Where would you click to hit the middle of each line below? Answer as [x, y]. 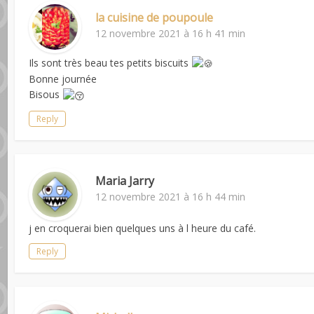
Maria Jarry [125, 180]
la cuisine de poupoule [155, 17]
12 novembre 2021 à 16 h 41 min [171, 33]
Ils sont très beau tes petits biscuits [110, 62]
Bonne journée [63, 79]
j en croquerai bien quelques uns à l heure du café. [143, 228]
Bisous [46, 95]
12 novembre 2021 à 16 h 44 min [171, 196]
